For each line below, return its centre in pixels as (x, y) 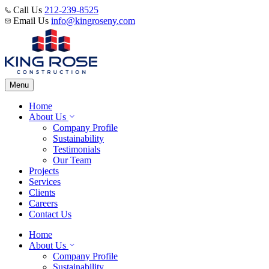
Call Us (28, 10)
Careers (43, 203)
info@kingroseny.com (93, 21)
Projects (44, 171)
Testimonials (77, 149)
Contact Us (50, 214)
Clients (42, 192)
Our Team (72, 160)
